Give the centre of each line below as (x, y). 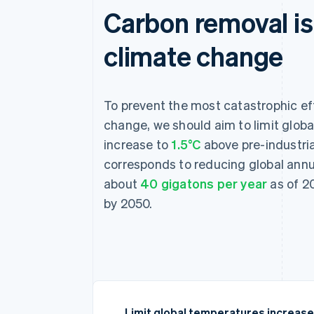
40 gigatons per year (204, 183)
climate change (194, 55)
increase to (138, 144)
